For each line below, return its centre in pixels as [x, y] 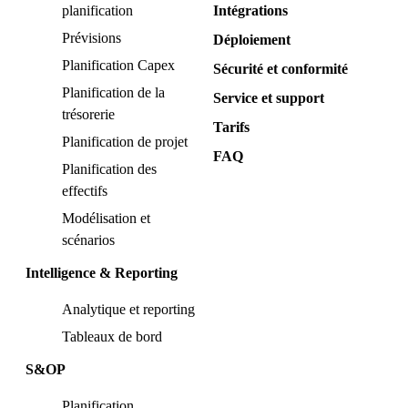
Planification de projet [125, 142]
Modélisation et [106, 219]
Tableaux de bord [112, 337]
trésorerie [88, 115]
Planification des [109, 169]
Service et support [269, 98]
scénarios [88, 240]
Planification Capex [118, 66]
